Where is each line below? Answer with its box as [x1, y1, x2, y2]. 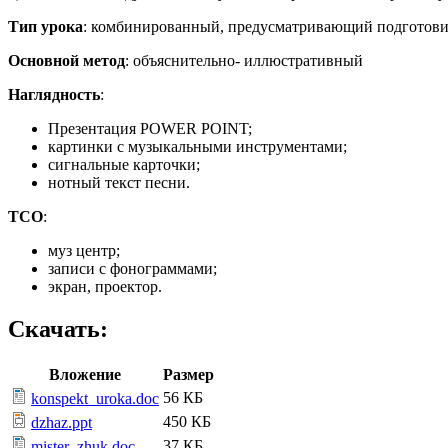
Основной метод [8, 52, 125, 69]
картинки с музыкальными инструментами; [48, 138, 347, 155]
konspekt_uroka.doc [31, 389, 159, 407]
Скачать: [8, 315, 108, 342]
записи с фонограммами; [48, 260, 217, 277]
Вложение [49, 365, 121, 383]
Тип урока [8, 18, 83, 35]
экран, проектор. [48, 278, 162, 295]
